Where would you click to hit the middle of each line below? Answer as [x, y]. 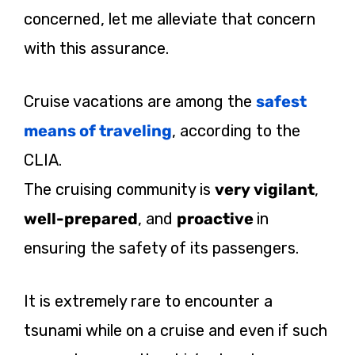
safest [281, 101]
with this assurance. [96, 48]
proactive [217, 218]
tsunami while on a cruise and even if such [176, 330]
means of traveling [98, 130]
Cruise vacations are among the [140, 101]
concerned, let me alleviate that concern [170, 19]
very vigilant [265, 189]
